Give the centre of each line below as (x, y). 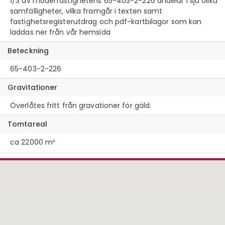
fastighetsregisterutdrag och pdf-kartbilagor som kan (106, 21)
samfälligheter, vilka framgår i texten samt (86, 11)
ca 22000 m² (33, 142)
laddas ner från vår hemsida (60, 32)
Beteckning (28, 50)
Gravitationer (33, 87)
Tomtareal (27, 124)
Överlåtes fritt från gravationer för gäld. (81, 105)
